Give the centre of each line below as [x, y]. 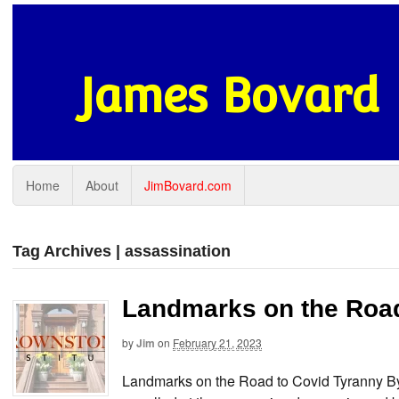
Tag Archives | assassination [122, 251]
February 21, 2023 [217, 342]
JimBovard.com [188, 185]
